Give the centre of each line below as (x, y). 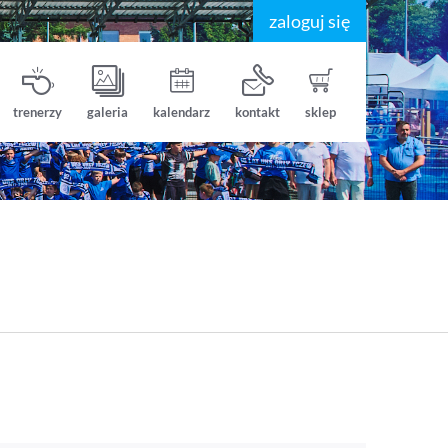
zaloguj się (309, 21)
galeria (107, 111)
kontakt (257, 111)
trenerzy (37, 111)
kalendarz (181, 111)
